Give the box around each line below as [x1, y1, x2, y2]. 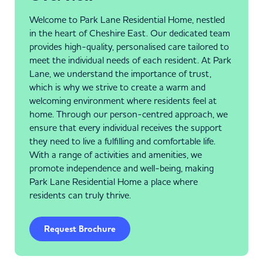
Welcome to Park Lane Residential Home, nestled [29, 14, 225, 25]
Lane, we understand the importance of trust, [29, 68, 211, 79]
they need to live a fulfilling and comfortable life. [29, 135, 215, 147]
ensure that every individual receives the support [29, 122, 222, 133]
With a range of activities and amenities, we [29, 149, 202, 160]
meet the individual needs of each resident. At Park [29, 54, 231, 66]
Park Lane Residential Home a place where [29, 176, 198, 187]
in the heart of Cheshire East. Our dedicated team [29, 27, 230, 39]
